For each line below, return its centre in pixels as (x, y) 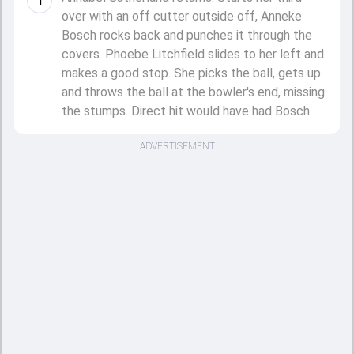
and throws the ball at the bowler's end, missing (193, 92)
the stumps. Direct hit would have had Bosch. (187, 111)
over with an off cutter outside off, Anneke (182, 16)
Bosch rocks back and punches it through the (187, 35)
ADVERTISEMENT (177, 146)
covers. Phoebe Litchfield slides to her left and (193, 54)
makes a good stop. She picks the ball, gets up (191, 73)
